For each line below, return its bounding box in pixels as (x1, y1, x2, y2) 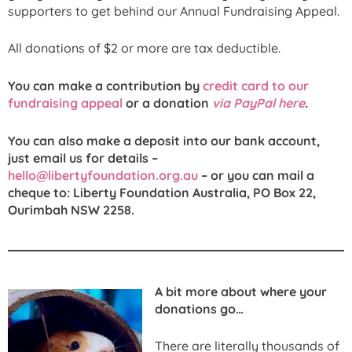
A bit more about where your (155, 283, 327, 299)
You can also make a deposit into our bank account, (8, 132, 320, 148)
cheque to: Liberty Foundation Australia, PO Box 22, (8, 184, 316, 200)
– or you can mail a (198, 167, 314, 183)
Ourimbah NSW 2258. (8, 201, 134, 218)
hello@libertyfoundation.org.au (8, 167, 198, 183)
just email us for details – (8, 149, 158, 166)
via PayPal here (212, 94, 305, 111)
